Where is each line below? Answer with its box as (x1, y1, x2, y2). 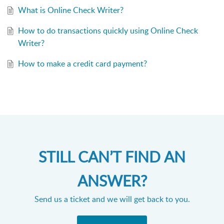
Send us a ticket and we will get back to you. (34, 193, 190, 205)
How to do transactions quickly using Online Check (17, 25, 198, 36)
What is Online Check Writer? (17, 4, 123, 16)
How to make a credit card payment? (17, 58, 147, 69)
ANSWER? (77, 170, 147, 191)
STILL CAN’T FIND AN (38, 146, 185, 167)
